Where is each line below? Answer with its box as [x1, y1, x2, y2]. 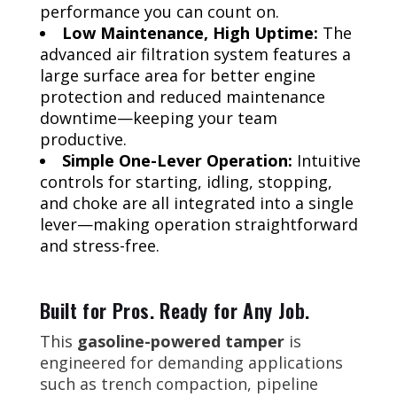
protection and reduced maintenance [40, 85, 325, 107]
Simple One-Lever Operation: [62, 149, 292, 171]
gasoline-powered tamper [77, 330, 284, 352]
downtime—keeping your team [40, 106, 277, 128]
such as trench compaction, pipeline [40, 372, 318, 394]
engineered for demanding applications [40, 351, 343, 373]
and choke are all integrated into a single [40, 191, 354, 214]
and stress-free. [40, 234, 160, 256]
